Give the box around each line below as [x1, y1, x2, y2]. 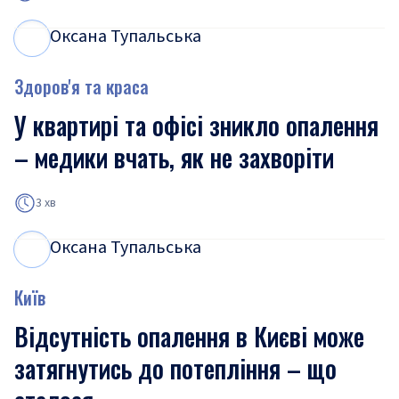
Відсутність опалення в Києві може [14, 318, 364, 354]
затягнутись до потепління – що [14, 350, 337, 387]
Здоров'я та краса [14, 73, 149, 100]
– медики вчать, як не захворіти [14, 139, 334, 175]
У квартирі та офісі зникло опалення [14, 107, 379, 143]
